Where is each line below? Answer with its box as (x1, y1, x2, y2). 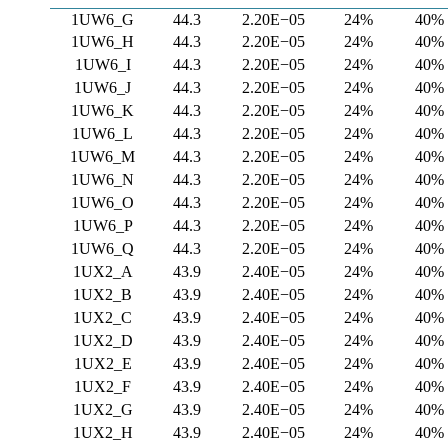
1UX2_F (74, 378, 132, 395)
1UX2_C (73, 309, 133, 326)
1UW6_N (71, 171, 135, 188)
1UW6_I (74, 56, 131, 73)
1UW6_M (70, 148, 136, 165)
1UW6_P (72, 217, 133, 234)
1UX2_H (72, 424, 133, 441)
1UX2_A (72, 263, 133, 280)
